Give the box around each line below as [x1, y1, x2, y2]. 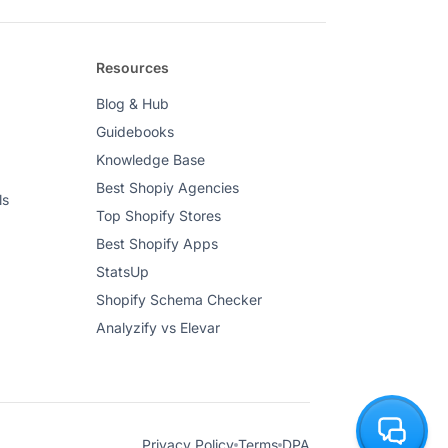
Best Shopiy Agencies [95, 179, 239, 196]
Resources [95, 59, 169, 76]
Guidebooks [95, 123, 174, 140]
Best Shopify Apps [95, 235, 218, 252]
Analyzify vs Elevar [95, 319, 220, 336]
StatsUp [95, 263, 149, 280]
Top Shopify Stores [95, 207, 221, 224]
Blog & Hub [95, 95, 169, 112]
